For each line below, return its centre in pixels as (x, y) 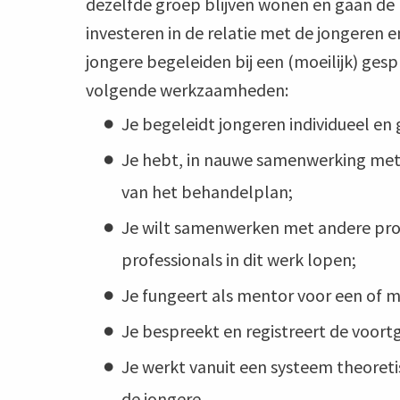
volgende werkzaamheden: (187, 90)
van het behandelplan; (207, 192)
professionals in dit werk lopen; (239, 260)
